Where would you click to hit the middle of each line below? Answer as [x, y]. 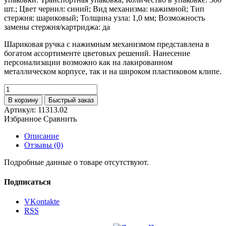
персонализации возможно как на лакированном [88, 62]
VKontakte [42, 202]
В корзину [23, 100]
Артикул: [21, 109]
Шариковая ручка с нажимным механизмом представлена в [107, 44]
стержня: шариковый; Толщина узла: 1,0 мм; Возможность [104, 18]
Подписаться [27, 182]
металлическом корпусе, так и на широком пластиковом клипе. [113, 71]
